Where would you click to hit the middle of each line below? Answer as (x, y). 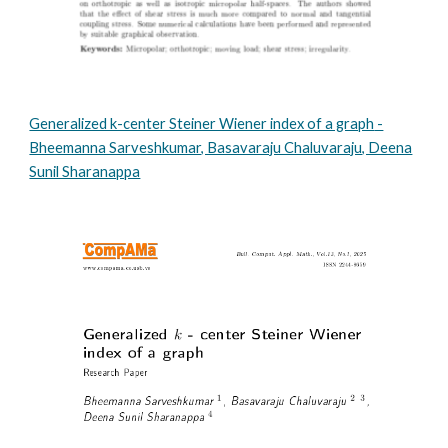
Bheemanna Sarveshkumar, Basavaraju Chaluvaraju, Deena (221, 147)
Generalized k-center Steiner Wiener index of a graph (202, 123)
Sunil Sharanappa (85, 171)
